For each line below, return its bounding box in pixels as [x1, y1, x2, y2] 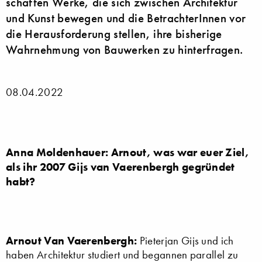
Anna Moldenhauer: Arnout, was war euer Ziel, [6, 145, 250, 160]
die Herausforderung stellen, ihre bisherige [6, 26, 222, 42]
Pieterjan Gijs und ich [137, 234, 234, 248]
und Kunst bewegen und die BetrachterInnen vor [6, 11, 246, 26]
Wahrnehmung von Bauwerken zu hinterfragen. [6, 42, 243, 58]
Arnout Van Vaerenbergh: [6, 233, 137, 248]
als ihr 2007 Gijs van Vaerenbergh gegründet [6, 160, 235, 174]
